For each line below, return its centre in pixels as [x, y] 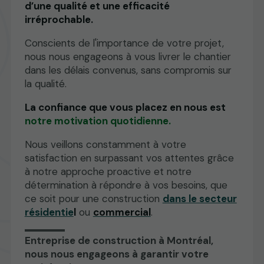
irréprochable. [59, 19]
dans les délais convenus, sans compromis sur [128, 70]
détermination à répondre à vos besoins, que [126, 185]
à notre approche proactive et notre [108, 171]
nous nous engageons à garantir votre [116, 254]
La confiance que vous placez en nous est [125, 107]
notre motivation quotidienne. [98, 121]
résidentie [49, 212]
